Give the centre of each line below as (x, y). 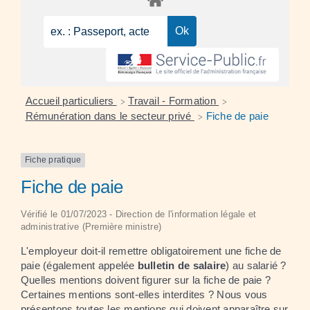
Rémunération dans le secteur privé (110, 116)
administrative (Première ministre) (91, 226)
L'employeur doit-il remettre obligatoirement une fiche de (151, 250)
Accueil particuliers (71, 101)
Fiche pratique (53, 160)
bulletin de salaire (182, 265)
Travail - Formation (174, 101)
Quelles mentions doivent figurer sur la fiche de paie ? (146, 280)
